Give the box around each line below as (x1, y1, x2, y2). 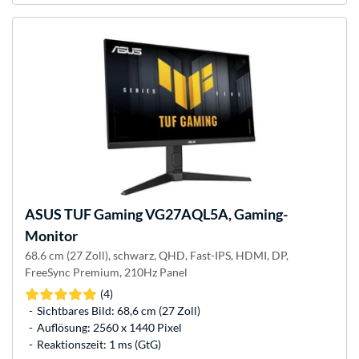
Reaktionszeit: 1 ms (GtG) (37, 337, 161, 352)
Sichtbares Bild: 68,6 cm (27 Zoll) (37, 304, 200, 318)
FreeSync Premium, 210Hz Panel (25, 265, 188, 280)
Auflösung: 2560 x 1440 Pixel (37, 321, 182, 335)
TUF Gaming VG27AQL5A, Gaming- (62, 205, 288, 224)
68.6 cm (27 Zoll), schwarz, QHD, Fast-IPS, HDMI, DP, (25, 248, 288, 263)
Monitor (25, 227, 78, 245)
